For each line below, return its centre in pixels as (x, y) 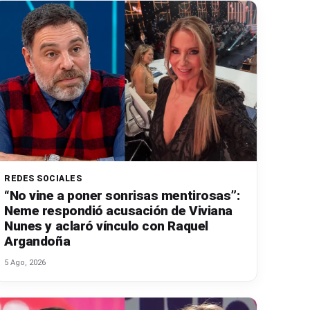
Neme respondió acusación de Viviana (118, 210)
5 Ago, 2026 (25, 262)
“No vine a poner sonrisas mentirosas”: (122, 195)
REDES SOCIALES (43, 178)
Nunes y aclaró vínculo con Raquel (106, 226)
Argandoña (37, 241)
